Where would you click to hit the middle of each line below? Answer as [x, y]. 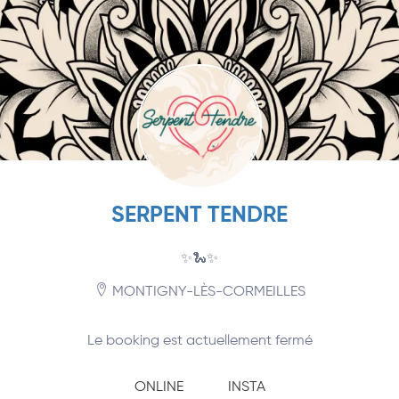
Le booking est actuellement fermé [199, 341]
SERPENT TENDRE [199, 216]
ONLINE [159, 387]
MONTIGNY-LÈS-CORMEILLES [207, 292]
